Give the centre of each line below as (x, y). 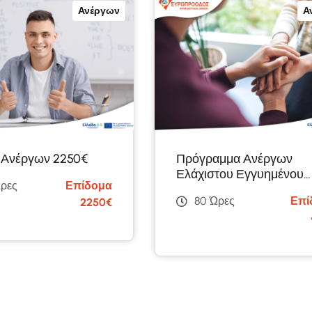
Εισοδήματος (212, 189)
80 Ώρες (214, 201)
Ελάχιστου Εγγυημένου (240, 174)
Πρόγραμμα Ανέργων (234, 158)
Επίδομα (89, 185)
